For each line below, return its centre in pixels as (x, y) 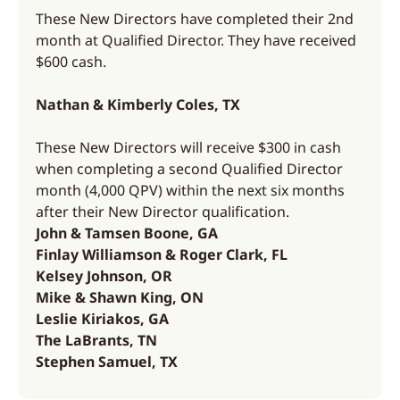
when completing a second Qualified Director (189, 169)
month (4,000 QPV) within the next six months (190, 190)
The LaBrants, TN (96, 340)
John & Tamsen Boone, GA (127, 233)
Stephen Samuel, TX (107, 362)
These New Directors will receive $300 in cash (188, 147)
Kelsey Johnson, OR (104, 276)
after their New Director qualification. (162, 212)
